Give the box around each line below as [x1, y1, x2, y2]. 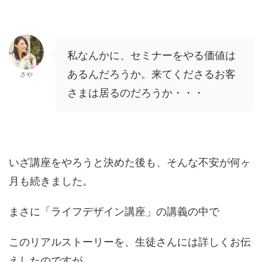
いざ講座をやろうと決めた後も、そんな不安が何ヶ [9, 156, 251, 168]
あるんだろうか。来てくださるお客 [67, 67, 236, 80]
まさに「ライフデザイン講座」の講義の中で [9, 205, 219, 218]
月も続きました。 [9, 174, 93, 187]
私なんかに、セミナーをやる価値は [67, 49, 236, 61]
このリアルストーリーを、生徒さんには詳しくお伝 [9, 235, 251, 248]
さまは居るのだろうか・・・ [67, 86, 204, 99]
